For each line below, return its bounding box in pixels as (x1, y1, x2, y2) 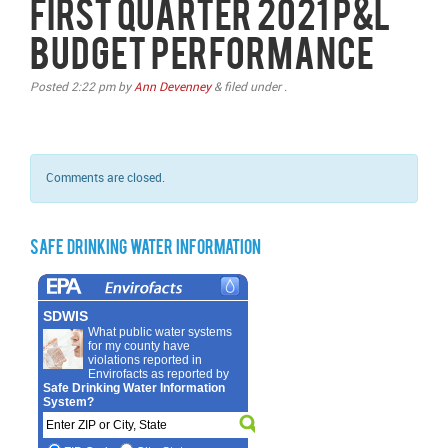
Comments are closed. (46, 171, 165, 185)
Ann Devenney (134, 80, 211, 94)
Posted (30, 80, 71, 94)
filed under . (221, 80, 287, 94)
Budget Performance (30, 40, 374, 76)
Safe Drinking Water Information (30, 241, 261, 257)
